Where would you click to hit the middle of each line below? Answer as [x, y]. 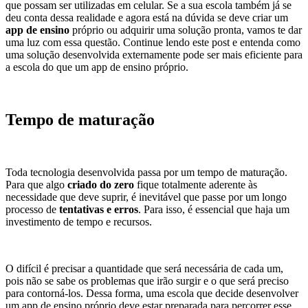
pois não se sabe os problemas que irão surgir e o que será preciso [147, 280]
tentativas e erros [99, 209]
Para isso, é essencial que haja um [217, 209]
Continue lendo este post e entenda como [212, 42]
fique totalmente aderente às [196, 184]
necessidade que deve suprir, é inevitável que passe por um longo [146, 197]
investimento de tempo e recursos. [79, 221]
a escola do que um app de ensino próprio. [97, 67]
